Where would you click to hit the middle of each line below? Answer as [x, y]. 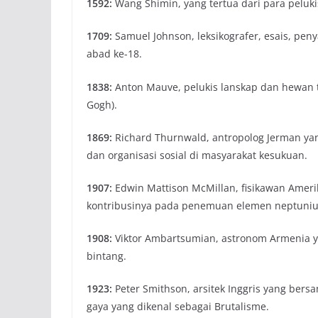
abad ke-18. [114, 54]
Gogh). [102, 105]
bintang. [106, 256]
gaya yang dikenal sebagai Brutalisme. [178, 307]
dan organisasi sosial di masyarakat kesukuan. [197, 155]
